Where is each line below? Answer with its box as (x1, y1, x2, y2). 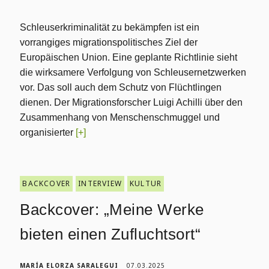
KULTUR (130, 178, 162, 189)
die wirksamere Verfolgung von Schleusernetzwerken (20, 67, 247, 77)
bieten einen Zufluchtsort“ (20, 225, 201, 243)
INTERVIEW (78, 178, 122, 189)
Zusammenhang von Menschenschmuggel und (20, 112, 220, 122)
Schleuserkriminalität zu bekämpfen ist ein (20, 22, 200, 32)
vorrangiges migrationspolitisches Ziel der (20, 37, 198, 47)
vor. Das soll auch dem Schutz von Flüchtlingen (20, 82, 222, 92)
